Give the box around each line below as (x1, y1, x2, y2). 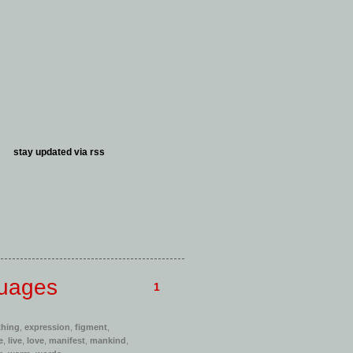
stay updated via (13, 147, 90, 158)
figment (75, 322, 107, 332)
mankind (90, 336, 126, 345)
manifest (49, 336, 85, 345)
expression (24, 322, 70, 332)
